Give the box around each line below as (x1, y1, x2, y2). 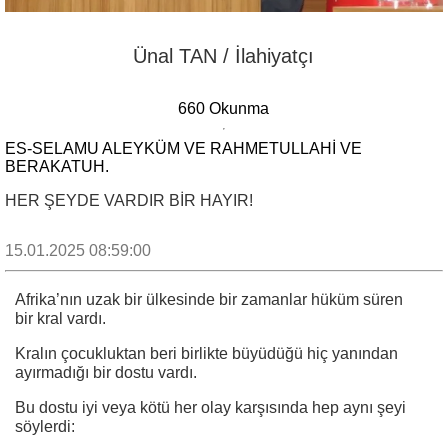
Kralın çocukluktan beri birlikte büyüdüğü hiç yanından (15, 345, 398, 363)
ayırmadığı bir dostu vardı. (15, 364, 197, 382)
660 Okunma (178, 100, 270, 118)
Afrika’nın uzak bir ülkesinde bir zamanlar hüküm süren (15, 291, 403, 309)
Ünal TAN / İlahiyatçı (133, 45, 315, 68)
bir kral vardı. (15, 310, 106, 328)
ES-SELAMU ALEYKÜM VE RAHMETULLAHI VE (5, 140, 362, 158)
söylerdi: (15, 418, 75, 436)
